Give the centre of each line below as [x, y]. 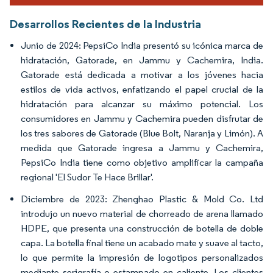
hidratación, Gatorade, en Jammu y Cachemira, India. [142, 60]
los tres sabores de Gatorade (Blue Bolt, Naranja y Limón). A [142, 133]
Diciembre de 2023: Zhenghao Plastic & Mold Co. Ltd [142, 199]
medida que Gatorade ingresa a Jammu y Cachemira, [142, 147]
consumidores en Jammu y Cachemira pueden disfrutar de [142, 118]
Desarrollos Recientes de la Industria [105, 23]
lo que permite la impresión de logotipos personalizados [142, 257]
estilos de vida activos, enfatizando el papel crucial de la [142, 89]
